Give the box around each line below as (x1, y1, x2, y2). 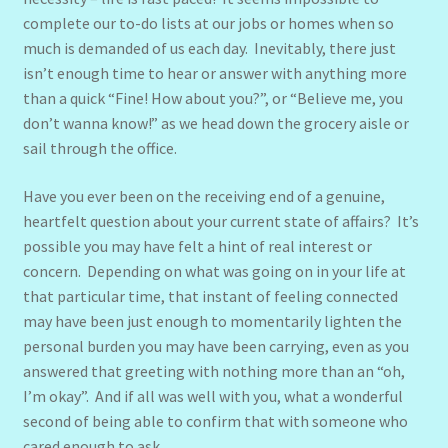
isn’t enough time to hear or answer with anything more (22, 63, 407, 84)
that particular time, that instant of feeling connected (22, 285, 398, 306)
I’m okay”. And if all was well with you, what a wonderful (22, 385, 403, 406)
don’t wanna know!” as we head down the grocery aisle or (22, 113, 409, 134)
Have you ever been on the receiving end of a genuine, (22, 185, 385, 206)
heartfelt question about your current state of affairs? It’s (22, 210, 419, 231)
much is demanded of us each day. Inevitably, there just (22, 38, 396, 59)
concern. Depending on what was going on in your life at (22, 260, 406, 281)
